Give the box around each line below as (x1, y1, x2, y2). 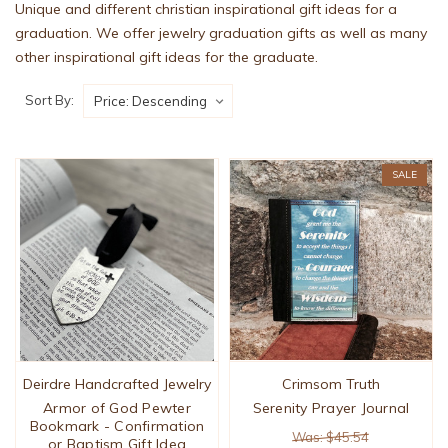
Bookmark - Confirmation (29, 417, 205, 436)
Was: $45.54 (292, 429, 370, 446)
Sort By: (25, 91, 74, 108)
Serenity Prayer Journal (252, 399, 410, 418)
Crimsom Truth (281, 375, 380, 394)
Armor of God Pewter (43, 399, 191, 418)
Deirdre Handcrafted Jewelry (23, 375, 211, 394)
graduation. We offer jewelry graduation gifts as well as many (15, 24, 427, 43)
